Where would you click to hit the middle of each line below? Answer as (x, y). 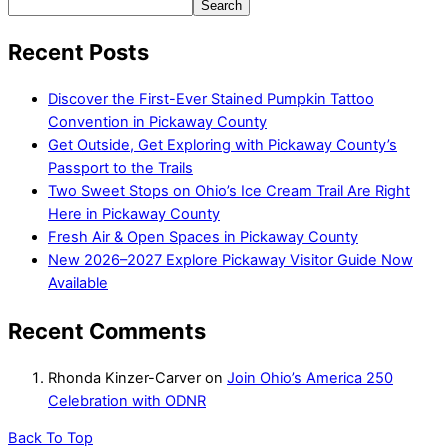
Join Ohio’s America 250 (310, 377)
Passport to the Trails (120, 168)
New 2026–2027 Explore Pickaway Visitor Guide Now (230, 260)
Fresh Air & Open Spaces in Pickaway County (203, 237)
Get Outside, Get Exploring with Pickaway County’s (222, 145)
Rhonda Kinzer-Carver (124, 377)
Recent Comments (107, 330)
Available (78, 283)
